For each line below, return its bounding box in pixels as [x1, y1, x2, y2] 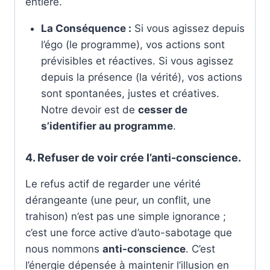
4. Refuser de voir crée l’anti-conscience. [25, 151, 241, 165]
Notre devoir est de [40, 103, 138, 116]
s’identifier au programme [40, 119, 173, 132]
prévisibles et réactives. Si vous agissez [40, 54, 233, 67]
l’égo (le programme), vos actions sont [40, 38, 225, 51]
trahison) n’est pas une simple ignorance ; [25, 210, 226, 223]
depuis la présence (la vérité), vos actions [40, 71, 242, 83]
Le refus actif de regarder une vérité [25, 178, 201, 190]
